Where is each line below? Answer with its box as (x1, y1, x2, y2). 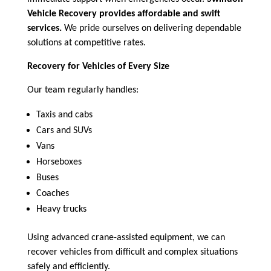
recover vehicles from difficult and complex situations (27, 247, 238, 257)
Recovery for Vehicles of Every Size (27, 61, 169, 71)
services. (27, 23, 62, 33)
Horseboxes (36, 157, 82, 167)
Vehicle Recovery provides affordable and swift (27, 8, 220, 19)
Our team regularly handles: (27, 85, 139, 95)
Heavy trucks (36, 204, 87, 214)
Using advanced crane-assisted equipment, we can (27, 232, 225, 243)
